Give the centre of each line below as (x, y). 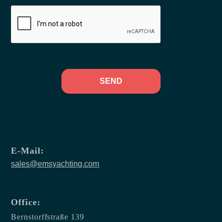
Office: (26, 202)
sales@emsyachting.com (55, 164)
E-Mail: (28, 151)
